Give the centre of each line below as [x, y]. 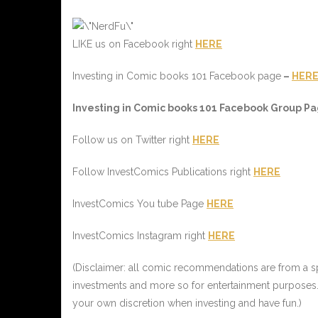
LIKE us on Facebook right [134, 44]
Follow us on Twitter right [132, 140]
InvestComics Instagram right [140, 236]
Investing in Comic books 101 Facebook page [177, 76]
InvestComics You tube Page [139, 204]
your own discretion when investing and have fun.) [187, 303]
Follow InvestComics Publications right [163, 172]
